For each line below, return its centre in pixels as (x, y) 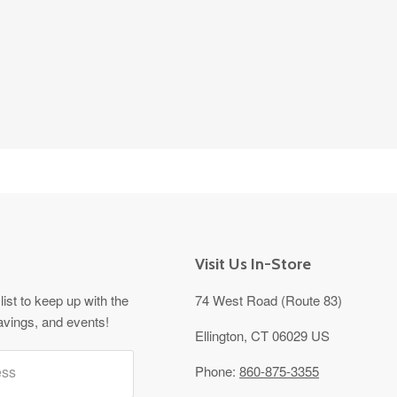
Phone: (218, 370)
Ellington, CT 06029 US (263, 335)
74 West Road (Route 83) (269, 300)
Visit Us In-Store (253, 264)
